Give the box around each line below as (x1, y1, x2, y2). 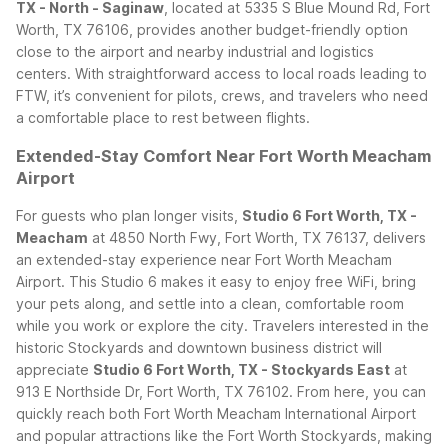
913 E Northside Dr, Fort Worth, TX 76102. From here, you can (16, 383, 426, 401)
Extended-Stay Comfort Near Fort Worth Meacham (16, 145, 431, 166)
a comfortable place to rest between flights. (16, 108, 310, 126)
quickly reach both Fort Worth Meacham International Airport (16, 405, 416, 423)
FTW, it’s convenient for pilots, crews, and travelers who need (16, 86, 428, 104)
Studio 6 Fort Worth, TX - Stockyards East (93, 361, 390, 379)
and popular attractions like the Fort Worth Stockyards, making (16, 427, 432, 445)
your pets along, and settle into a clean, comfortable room (16, 295, 404, 313)
